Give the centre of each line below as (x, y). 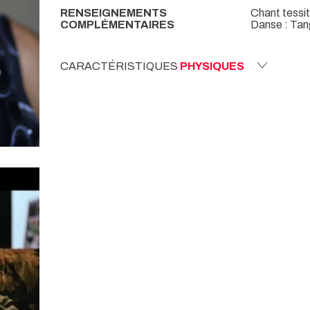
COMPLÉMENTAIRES (117, 24)
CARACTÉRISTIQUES (120, 66)
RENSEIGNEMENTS (113, 12)
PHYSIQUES (212, 66)
